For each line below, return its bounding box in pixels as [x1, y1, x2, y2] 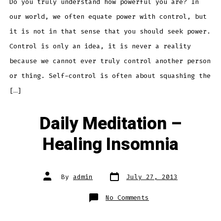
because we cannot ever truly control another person [9, 57, 211, 66]
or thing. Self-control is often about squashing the [9, 72, 211, 80]
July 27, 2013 [126, 173, 178, 182]
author [43, 176, 67, 184]
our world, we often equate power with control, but [9, 12, 207, 21]
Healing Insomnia [42, 132, 179, 158]
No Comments [106, 193, 149, 202]
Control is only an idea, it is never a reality [9, 42, 191, 51]
